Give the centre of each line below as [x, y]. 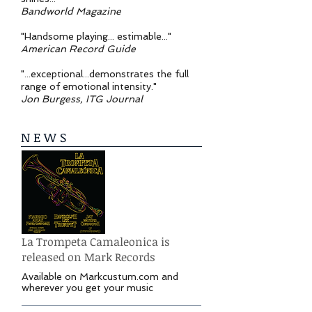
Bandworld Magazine [71, 11]
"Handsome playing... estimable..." [96, 36]
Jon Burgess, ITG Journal [83, 99]
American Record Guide [78, 49]
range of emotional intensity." [89, 86]
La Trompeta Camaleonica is [96, 242]
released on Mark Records [88, 257]
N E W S [44, 137]
